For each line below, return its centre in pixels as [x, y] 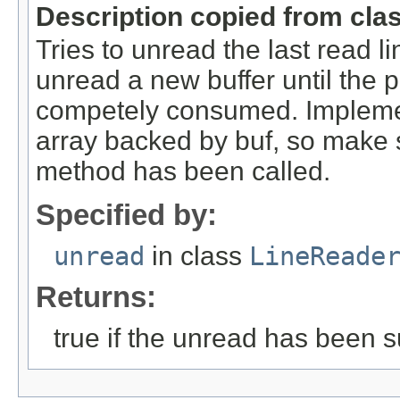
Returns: [96, 296]
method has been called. [183, 171]
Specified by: [126, 214]
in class [197, 255]
